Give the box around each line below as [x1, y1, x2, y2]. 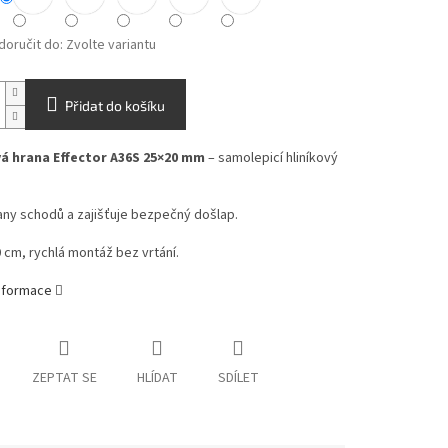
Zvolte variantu [65, 35, 156, 56]
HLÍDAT [136, 368, 178, 389]
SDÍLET [217, 368, 259, 389]
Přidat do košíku [64, 97, 165, 115]
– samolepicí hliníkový [204, 148, 338, 169]
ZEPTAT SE [31, 368, 97, 389]
